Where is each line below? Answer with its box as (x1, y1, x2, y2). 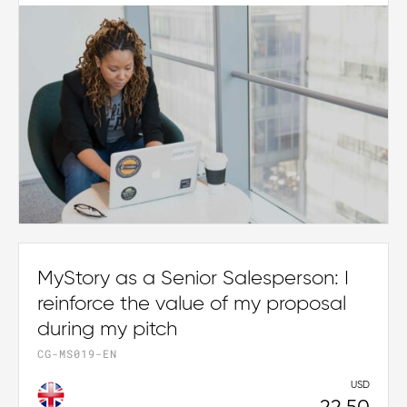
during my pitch (37, 320, 177, 341)
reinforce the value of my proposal (37, 294, 346, 315)
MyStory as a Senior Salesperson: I (37, 269, 349, 290)
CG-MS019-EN (37, 346, 117, 362)
